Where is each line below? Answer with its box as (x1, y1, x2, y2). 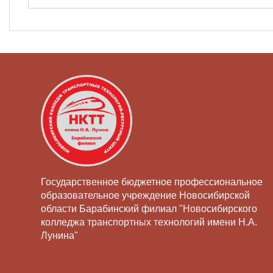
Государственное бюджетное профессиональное (41, 176, 263, 187)
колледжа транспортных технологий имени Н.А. (41, 216, 257, 227)
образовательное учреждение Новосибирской (41, 190, 250, 200)
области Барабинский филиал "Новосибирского (41, 203, 257, 214)
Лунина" (41, 230, 78, 241)
